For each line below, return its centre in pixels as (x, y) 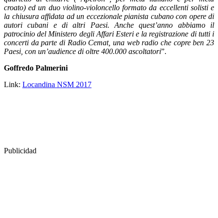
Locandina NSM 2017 (57, 84)
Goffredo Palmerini (36, 68)
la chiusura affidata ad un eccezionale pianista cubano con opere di (109, 16)
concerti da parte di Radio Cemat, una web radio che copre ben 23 (109, 42)
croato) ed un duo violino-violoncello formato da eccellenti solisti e (109, 7)
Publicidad (20, 150)
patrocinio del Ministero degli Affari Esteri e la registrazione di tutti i (109, 34)
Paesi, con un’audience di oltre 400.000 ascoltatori (82, 51)
